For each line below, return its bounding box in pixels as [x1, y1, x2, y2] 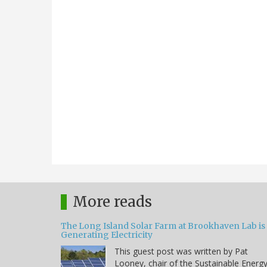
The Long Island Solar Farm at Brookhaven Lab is [61, 220, 265, 231]
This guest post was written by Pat [114, 245, 248, 257]
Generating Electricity [61, 229, 153, 240]
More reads [73, 192, 152, 211]
